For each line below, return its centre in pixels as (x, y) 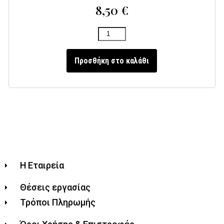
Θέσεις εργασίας (55, 187)
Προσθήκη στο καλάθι (112, 61)
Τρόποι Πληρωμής (58, 202)
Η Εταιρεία (42, 165)
